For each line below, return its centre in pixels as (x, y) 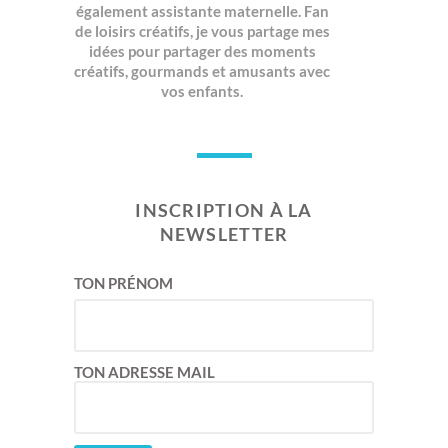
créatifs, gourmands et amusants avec (202, 70)
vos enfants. (202, 90)
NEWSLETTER (224, 233)
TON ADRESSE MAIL (144, 371)
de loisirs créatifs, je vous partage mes (202, 30)
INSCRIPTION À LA (224, 209)
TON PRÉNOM (123, 282)
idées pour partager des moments (202, 50)
